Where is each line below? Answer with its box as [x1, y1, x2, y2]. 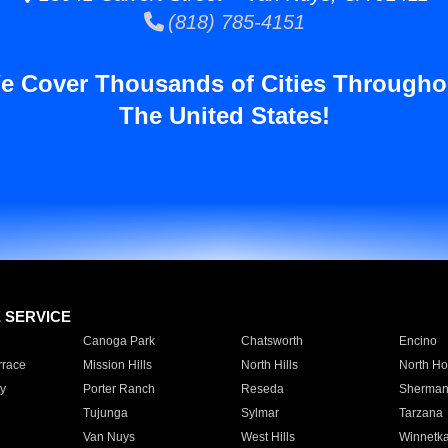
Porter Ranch [82, 382, 155, 396]
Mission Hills [82, 358, 152, 372]
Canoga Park [82, 334, 155, 348]
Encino [398, 334, 437, 348]
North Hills [240, 358, 298, 372]
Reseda [240, 382, 284, 396]
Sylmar [240, 406, 279, 420]
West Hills [240, 430, 295, 444]
